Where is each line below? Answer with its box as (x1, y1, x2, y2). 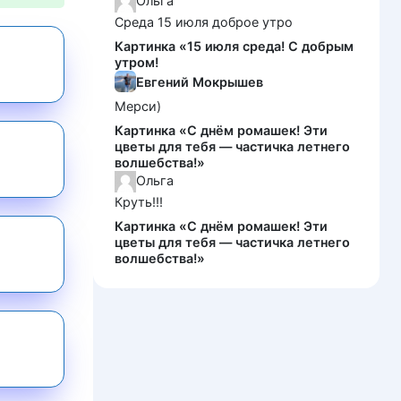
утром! (115, 55, 158, 71)
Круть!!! (115, 194, 163, 210)
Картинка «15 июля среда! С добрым (115, 38, 354, 55)
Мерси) (115, 98, 161, 115)
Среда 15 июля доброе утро (115, 14, 293, 30)
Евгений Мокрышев (136, 73, 263, 90)
